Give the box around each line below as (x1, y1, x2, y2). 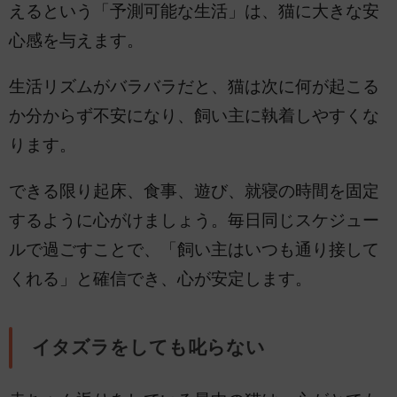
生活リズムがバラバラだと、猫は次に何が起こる (9, 76, 379, 96)
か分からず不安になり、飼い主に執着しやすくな (9, 105, 379, 125)
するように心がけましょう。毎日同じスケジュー (9, 210, 379, 230)
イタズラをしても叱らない (31, 337, 265, 359)
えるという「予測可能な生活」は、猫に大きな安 (9, 2, 379, 21)
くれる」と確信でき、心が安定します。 (9, 269, 312, 288)
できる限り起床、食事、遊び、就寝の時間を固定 (9, 181, 379, 200)
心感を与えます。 (9, 31, 144, 51)
